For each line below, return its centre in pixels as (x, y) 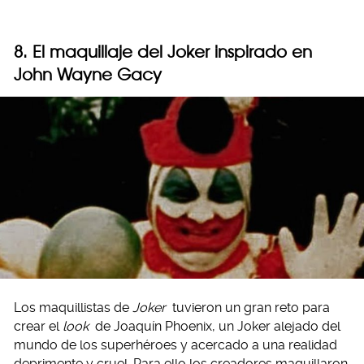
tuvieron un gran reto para (249, 308)
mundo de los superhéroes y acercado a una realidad (175, 345)
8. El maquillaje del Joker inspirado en (163, 52)
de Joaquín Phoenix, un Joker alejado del (216, 327)
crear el (38, 327)
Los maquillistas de (73, 308)
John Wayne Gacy (88, 75)
